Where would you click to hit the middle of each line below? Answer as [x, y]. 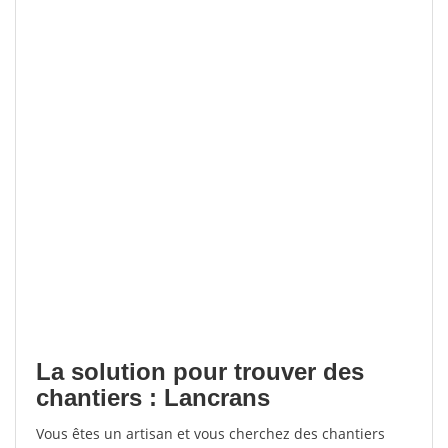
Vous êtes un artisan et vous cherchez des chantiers [210, 433]
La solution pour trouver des [200, 371]
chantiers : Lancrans [153, 397]
